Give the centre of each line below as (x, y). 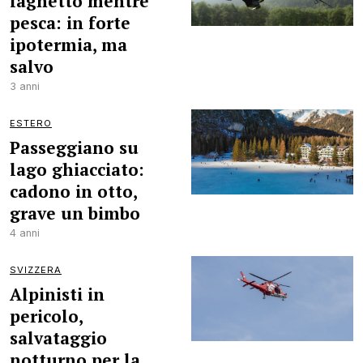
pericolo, (46, 316)
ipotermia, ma (68, 45)
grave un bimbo (75, 213)
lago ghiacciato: (77, 169)
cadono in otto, (73, 191)
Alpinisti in (57, 294)
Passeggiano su (74, 147)
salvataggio (58, 338)
